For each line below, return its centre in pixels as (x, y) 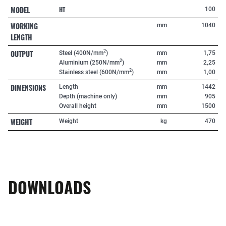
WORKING (24, 26)
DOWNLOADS (49, 187)
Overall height (78, 106)
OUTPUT (21, 53)
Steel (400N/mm (81, 53)
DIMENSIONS (28, 88)
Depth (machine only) (88, 97)
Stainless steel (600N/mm (94, 72)
